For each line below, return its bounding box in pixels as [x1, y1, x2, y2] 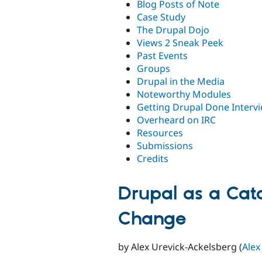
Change [118, 207, 186, 231]
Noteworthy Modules [137, 88, 231, 101]
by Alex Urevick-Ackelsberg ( [118, 240, 242, 254]
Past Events [137, 49, 188, 63]
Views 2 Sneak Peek [137, 36, 223, 50]
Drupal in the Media [137, 75, 225, 88]
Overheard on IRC [137, 113, 216, 127]
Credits [137, 152, 168, 166]
